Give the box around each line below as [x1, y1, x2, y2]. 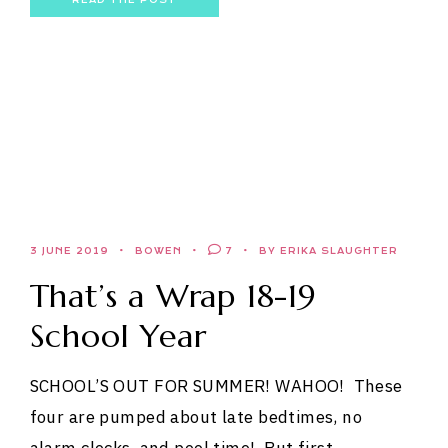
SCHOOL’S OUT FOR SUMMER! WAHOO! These [29, 375, 403, 398]
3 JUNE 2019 [29, 246, 109, 257]
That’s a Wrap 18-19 [29, 276, 317, 317]
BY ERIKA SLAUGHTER [258, 246, 398, 257]
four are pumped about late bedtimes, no [29, 406, 363, 429]
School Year [29, 316, 207, 357]
